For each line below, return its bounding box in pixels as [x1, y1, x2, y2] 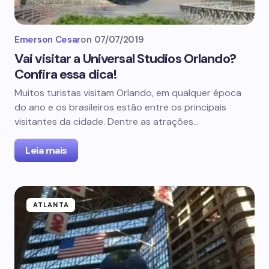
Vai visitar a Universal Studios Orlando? [14, 50, 236, 67]
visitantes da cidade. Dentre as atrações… [14, 115, 199, 128]
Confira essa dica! [14, 65, 118, 83]
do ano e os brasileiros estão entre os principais [14, 101, 226, 113]
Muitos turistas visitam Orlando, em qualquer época [14, 86, 241, 99]
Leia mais [25, 144, 67, 157]
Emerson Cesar [14, 34, 81, 46]
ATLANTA [33, 201, 69, 209]
